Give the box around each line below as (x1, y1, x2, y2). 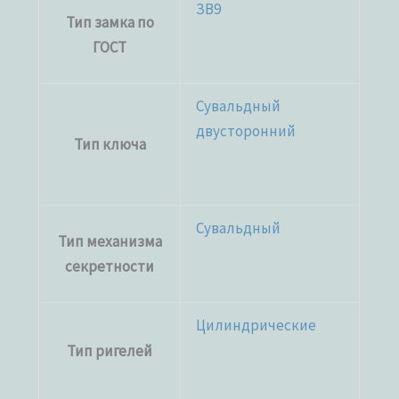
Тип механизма (57, 231, 162, 251)
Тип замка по (65, 12, 154, 32)
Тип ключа (73, 134, 146, 154)
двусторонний (196, 120, 297, 141)
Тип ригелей (67, 340, 153, 361)
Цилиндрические (196, 314, 317, 335)
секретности (65, 256, 155, 276)
